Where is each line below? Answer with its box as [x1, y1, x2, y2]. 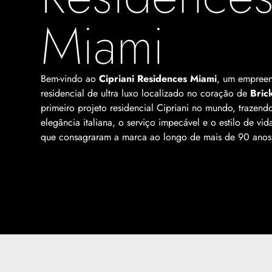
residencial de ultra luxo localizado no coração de [41, 86, 251, 100]
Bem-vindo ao [41, 71, 100, 86]
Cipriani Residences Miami [99, 71, 217, 86]
